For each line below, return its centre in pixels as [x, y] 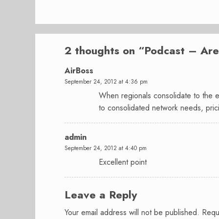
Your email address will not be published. [132, 212]
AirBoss [79, 70]
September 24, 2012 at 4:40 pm [106, 148]
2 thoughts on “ [104, 50]
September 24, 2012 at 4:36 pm [106, 81]
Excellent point [123, 162]
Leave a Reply [101, 194]
